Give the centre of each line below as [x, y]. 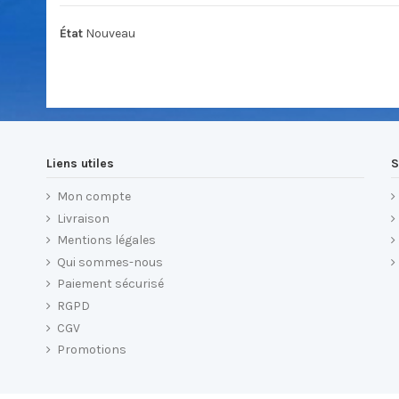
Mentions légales [106, 240]
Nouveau [110, 34]
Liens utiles [80, 163]
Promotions [92, 350]
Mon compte [94, 197]
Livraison [83, 218]
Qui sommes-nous [110, 262]
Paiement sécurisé [110, 284]
